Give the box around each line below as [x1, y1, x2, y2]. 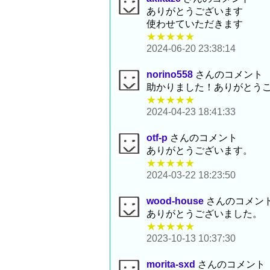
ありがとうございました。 [146, 209, 262, 219]
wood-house [146, 196, 204, 207]
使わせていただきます [146, 19, 243, 30]
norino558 [146, 69, 193, 80]
